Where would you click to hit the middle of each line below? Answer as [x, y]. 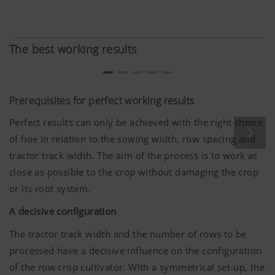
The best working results [73, 49]
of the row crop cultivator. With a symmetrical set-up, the [137, 267]
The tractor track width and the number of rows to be [128, 234]
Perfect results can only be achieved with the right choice [136, 122]
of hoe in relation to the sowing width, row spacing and [132, 139]
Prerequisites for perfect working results [102, 101]
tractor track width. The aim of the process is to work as [134, 156]
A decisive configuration [63, 211]
